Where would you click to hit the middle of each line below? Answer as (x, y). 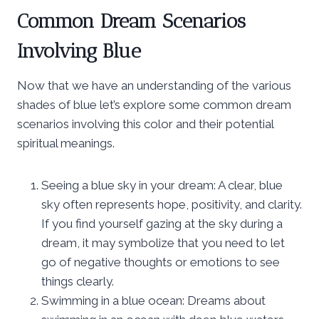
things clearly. (78, 281)
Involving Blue (79, 51)
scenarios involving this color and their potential (145, 124)
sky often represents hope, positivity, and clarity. (172, 204)
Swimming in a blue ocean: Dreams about (153, 300)
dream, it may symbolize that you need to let (163, 242)
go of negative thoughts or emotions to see (161, 262)
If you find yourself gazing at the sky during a (162, 223)
